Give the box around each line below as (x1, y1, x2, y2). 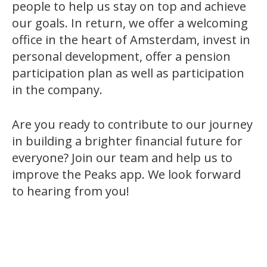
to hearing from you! (12, 182, 129, 199)
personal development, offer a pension (12, 48, 231, 64)
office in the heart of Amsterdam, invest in (12, 31, 250, 48)
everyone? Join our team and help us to (12, 149, 232, 166)
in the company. (12, 81, 105, 98)
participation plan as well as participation (12, 64, 244, 81)
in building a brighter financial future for (12, 132, 243, 149)
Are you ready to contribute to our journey (12, 116, 253, 132)
